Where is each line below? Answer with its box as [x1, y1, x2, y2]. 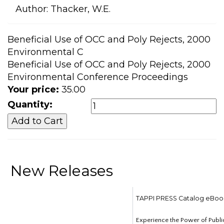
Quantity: [7, 99, 52, 110]
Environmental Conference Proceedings [7, 71, 188, 83]
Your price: [7, 84, 59, 95]
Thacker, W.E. [50, 3, 110, 15]
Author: [15, 3, 48, 15]
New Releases [10, 161, 113, 180]
